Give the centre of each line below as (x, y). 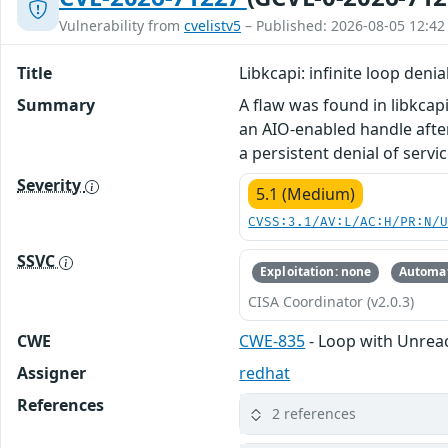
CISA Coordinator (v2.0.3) (331, 301)
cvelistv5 (212, 26)
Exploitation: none (316, 272)
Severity (51, 185)
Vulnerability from (121, 26)
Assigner (51, 372)
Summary (56, 105)
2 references (314, 414)
